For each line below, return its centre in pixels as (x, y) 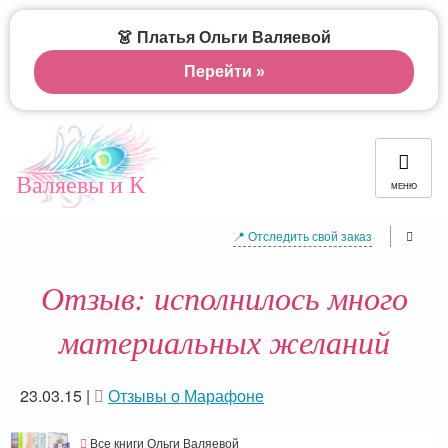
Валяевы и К (80, 184)
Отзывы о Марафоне (186, 395)
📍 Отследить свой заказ (302, 235)
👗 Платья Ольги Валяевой (224, 37)
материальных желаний (224, 341)
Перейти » (224, 71)
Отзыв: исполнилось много (224, 297)
